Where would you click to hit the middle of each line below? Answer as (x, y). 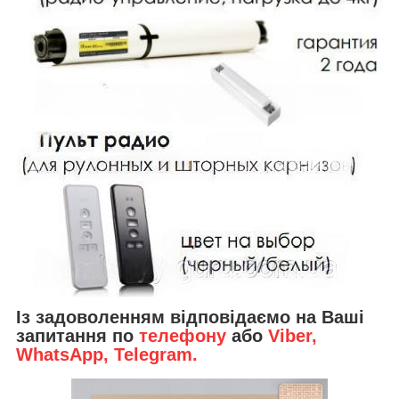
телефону (183, 336)
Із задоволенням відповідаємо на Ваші (190, 318)
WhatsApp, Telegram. (107, 355)
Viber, (293, 336)
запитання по (77, 336)
